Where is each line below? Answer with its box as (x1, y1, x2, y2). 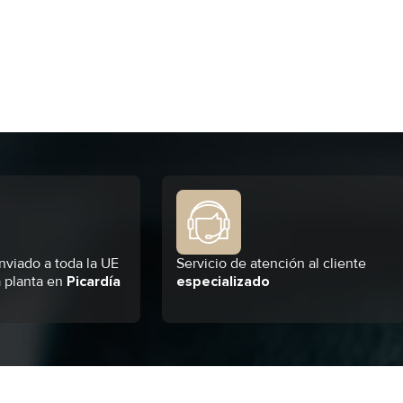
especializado (176, 273, 270, 291)
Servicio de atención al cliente (176, 255, 366, 273)
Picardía (67, 273, 121, 291)
